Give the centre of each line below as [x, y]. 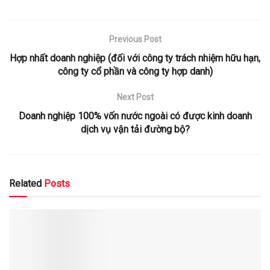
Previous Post [135, 39]
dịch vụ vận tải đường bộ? [135, 130]
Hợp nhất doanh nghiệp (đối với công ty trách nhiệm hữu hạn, [135, 58]
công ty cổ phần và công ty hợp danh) [135, 72]
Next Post [135, 97]
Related [25, 184]
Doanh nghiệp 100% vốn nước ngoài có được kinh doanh [135, 116]
